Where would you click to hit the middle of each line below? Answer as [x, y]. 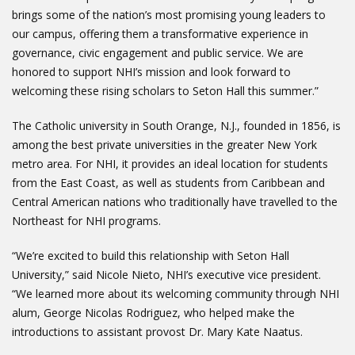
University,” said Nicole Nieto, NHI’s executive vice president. [166, 275]
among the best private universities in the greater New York [164, 145]
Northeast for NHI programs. [88, 221]
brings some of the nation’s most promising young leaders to [169, 15]
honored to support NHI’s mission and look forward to [151, 72]
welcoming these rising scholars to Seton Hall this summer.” [165, 91]
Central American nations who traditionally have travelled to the [175, 202]
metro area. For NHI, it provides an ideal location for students [170, 164]
